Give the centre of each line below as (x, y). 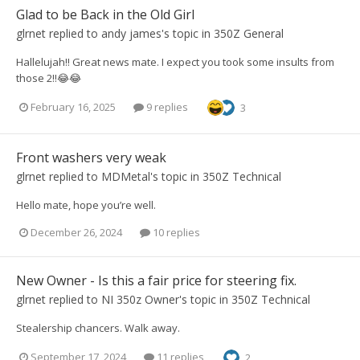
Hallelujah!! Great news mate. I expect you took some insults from (175, 61)
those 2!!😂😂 (49, 78)
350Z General (249, 33)
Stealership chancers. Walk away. (98, 327)
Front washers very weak (91, 157)
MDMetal (126, 176)
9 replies (166, 107)
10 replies (175, 232)
